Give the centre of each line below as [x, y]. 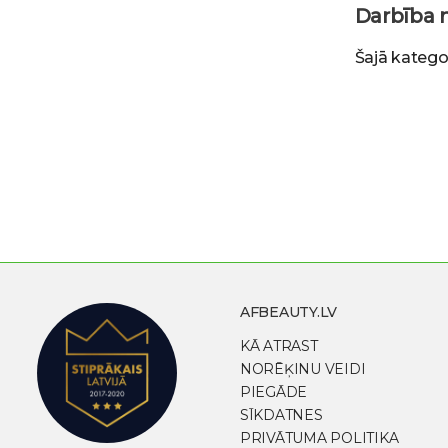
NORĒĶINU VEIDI [303, 369]
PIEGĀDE [274, 392]
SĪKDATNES [281, 415]
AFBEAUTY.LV [289, 312]
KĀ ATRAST [279, 346]
